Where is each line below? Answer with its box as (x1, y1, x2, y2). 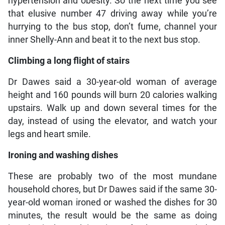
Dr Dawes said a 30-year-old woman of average (8, 76, 217, 87)
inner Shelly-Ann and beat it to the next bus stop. (8, 34, 200, 45)
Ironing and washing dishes (8, 150, 118, 160)
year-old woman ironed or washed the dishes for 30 (8, 197, 217, 207)
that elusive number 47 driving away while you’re (8, 8, 217, 19)
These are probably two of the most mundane (8, 171, 217, 181)
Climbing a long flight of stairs (8, 55, 130, 66)
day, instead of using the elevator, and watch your (8, 116, 217, 126)
